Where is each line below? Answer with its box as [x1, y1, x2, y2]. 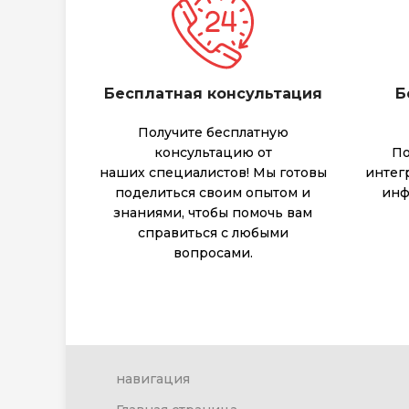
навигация [116, 371, 190, 388]
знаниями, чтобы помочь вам [113, 204, 313, 222]
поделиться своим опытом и [115, 184, 311, 202]
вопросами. [173, 245, 253, 262]
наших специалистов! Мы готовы [99, 164, 327, 182]
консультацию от [153, 144, 272, 162]
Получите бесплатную [137, 124, 288, 142]
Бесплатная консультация [103, 85, 322, 103]
